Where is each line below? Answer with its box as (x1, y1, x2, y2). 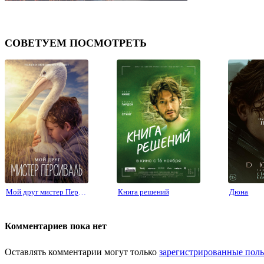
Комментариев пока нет (5, 220, 107, 231)
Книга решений (117, 187, 169, 196)
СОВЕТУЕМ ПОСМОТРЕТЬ (5, 37, 147, 49)
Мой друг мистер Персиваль (78, 187, 86, 196)
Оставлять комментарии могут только (5, 246, 159, 257)
